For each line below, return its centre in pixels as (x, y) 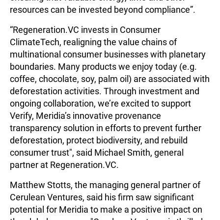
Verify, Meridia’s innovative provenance (85, 116)
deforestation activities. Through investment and (105, 91)
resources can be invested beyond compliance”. (103, 10)
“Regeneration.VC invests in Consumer (85, 30)
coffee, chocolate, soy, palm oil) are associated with (110, 79)
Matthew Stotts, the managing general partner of (105, 185)
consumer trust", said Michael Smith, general (97, 153)
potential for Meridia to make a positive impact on (106, 210)
